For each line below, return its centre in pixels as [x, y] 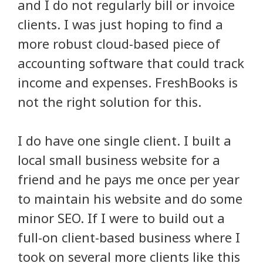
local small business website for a [119, 159]
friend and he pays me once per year [129, 179]
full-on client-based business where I [129, 237]
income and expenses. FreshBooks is [128, 82]
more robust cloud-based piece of [119, 43]
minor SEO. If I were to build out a [121, 218]
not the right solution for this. [109, 101]
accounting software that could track [131, 63]
